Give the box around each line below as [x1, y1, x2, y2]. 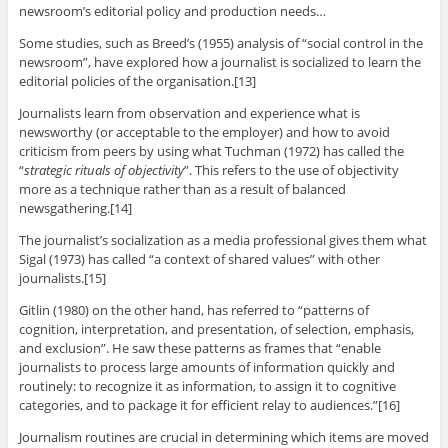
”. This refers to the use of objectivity [183, 160, 399, 179]
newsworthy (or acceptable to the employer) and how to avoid [18, 122, 390, 141]
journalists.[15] [18, 268, 106, 287]
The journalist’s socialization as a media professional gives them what [18, 230, 427, 249]
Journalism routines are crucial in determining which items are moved [18, 427, 429, 446]
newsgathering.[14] [18, 198, 132, 217]
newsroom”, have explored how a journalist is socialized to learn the [18, 52, 421, 71]
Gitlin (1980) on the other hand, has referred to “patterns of [18, 300, 369, 319]
